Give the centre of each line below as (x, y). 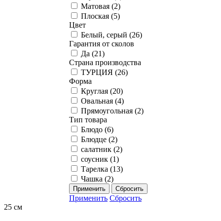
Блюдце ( (96, 139)
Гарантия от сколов (102, 43)
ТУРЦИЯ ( (99, 72)
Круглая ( (97, 91)
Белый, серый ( (106, 35)
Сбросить (126, 198)
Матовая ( (97, 6)
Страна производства (105, 62)
